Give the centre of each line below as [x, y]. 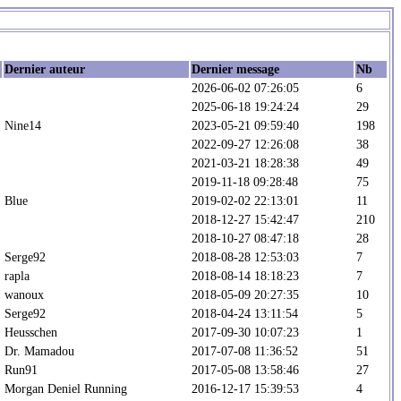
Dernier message [235, 68]
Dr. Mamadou [39, 350]
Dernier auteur [45, 68]
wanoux [24, 294]
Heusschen [31, 332]
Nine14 [23, 125]
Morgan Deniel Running [66, 388]
